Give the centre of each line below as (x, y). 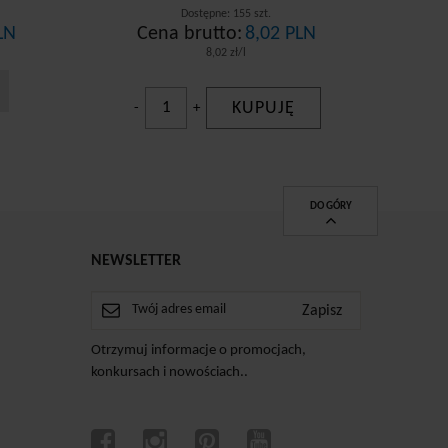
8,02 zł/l (226, 52)
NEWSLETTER (136, 260)
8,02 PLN (280, 33)
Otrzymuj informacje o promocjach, (198, 350)
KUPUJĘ (263, 108)
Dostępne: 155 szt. (226, 13)
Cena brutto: (189, 33)
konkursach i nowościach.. (169, 372)
